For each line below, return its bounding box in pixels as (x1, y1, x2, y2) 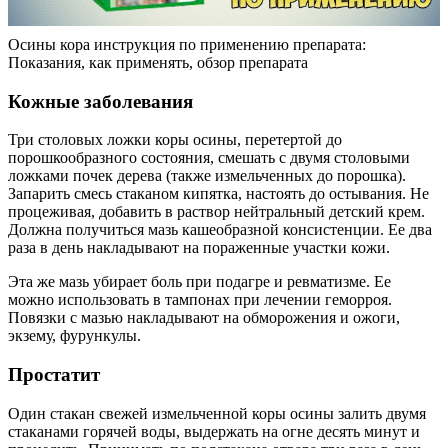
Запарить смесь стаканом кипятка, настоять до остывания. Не (8, 185, 429, 203)
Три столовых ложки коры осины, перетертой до (8, 131, 342, 149)
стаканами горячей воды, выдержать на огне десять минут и (8, 422, 420, 440)
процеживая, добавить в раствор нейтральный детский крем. (8, 203, 425, 221)
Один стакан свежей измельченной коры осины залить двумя (8, 404, 426, 422)
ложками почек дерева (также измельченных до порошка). (8, 167, 406, 185)
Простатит (8, 364, 100, 386)
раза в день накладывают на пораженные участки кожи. (8, 239, 390, 257)
